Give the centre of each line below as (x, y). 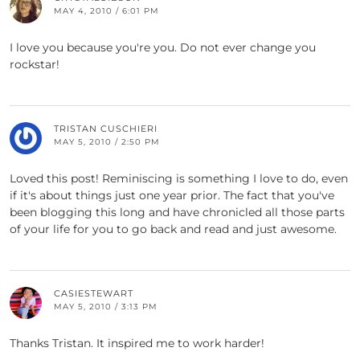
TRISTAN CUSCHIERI (106, 128)
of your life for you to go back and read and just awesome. (173, 229)
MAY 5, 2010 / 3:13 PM (106, 306)
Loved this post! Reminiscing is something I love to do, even (179, 178)
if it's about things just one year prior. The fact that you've (172, 195)
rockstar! (35, 64)
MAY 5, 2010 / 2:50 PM (107, 141)
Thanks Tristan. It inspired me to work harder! (137, 343)
